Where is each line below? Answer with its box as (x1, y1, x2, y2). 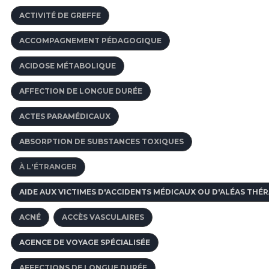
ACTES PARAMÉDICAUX (19, 111, 110, 121)
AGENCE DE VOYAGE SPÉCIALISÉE (19, 237, 150, 247)
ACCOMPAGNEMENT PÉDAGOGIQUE (19, 35, 162, 45)
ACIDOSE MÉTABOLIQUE (19, 61, 116, 70)
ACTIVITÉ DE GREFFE (19, 10, 101, 20)
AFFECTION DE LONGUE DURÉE (19, 86, 142, 95)
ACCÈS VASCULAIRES (62, 212, 144, 222)
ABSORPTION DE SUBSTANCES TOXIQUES (19, 136, 184, 146)
